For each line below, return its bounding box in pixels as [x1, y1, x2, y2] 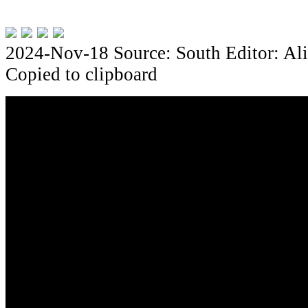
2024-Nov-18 [5, 42, 113, 63]
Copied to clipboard [5, 63, 157, 85]
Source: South [113, 42, 221, 63]
